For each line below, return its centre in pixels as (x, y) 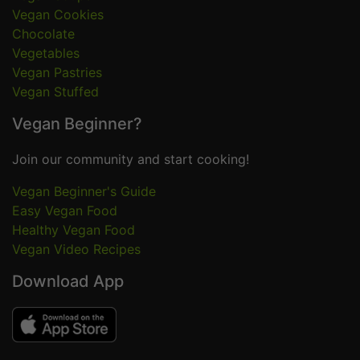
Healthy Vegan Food (74, 230)
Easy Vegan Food (65, 211)
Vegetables (46, 53)
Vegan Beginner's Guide (84, 192)
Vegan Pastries (57, 73)
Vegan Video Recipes (76, 250)
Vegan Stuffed (55, 92)
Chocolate (43, 34)
